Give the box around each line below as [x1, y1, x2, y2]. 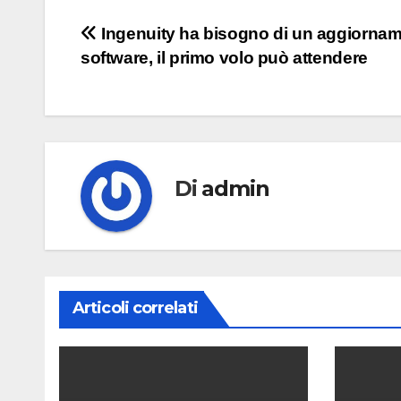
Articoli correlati [73, 297, 198, 318]
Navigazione [80, 21, 248, 57]
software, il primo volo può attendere [81, 47, 368, 67]
